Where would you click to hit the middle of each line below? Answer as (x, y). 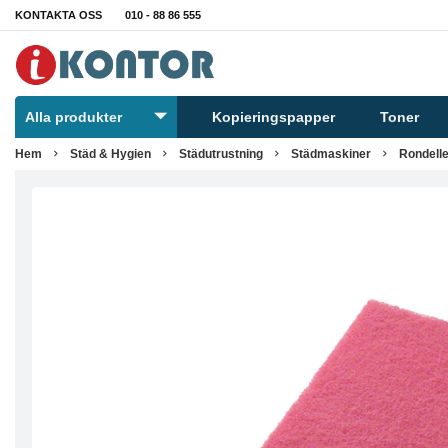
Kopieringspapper (274, 117)
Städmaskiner (331, 154)
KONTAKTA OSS (58, 15)
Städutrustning (221, 154)
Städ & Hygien (110, 154)
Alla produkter (73, 117)
